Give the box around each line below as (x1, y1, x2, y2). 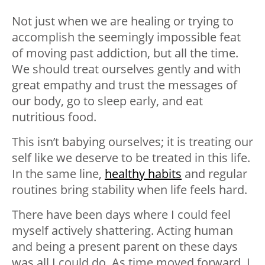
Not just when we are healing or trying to (12, 13, 234, 30)
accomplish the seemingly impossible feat (12, 29, 241, 46)
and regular (182, 166, 247, 182)
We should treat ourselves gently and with (12, 61, 241, 77)
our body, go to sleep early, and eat (12, 93, 203, 109)
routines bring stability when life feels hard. (12, 182, 247, 198)
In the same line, (12, 166, 105, 182)
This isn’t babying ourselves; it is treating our (12, 134, 253, 150)
